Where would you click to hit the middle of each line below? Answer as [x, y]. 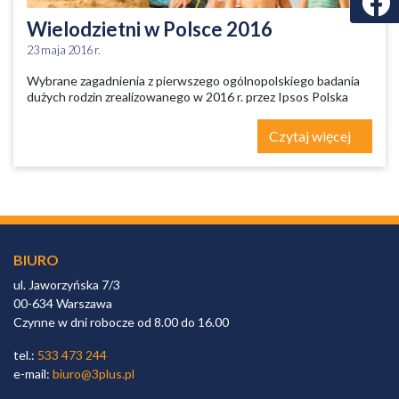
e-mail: [33, 374]
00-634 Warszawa [63, 303]
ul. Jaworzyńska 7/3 [67, 285]
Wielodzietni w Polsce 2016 [150, 29]
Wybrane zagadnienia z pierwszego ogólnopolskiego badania [193, 81]
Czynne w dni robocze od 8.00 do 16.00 [121, 322]
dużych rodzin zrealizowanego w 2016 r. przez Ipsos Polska [187, 97]
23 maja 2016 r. [64, 50]
